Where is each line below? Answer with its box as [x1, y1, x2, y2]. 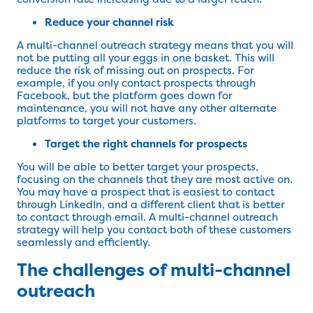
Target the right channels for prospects [45, 136, 247, 152]
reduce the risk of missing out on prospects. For [17, 63, 254, 78]
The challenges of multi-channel [17, 258, 291, 282]
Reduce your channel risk [45, 15, 174, 30]
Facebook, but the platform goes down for [17, 88, 232, 103]
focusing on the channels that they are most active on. [17, 172, 293, 187]
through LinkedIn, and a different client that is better [17, 197, 284, 212]
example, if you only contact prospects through [17, 75, 256, 91]
